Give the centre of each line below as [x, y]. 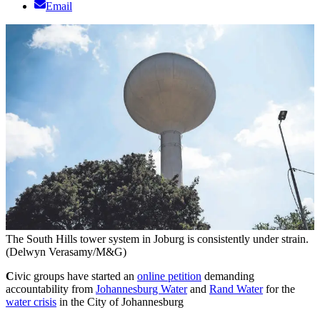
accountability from [51, 289]
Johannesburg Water [141, 289]
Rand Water [236, 289]
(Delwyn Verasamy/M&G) [66, 252]
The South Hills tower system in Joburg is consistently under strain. [157, 239]
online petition [169, 276]
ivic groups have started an [76, 276]
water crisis [31, 302]
